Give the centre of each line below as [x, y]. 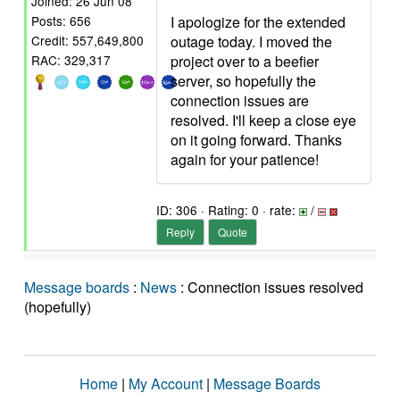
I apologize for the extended [258, 22]
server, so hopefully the [243, 81]
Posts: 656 [61, 21]
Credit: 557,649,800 [87, 41]
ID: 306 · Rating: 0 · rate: [228, 210]
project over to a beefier [245, 61]
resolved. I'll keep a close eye [263, 120]
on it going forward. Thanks [256, 140]
